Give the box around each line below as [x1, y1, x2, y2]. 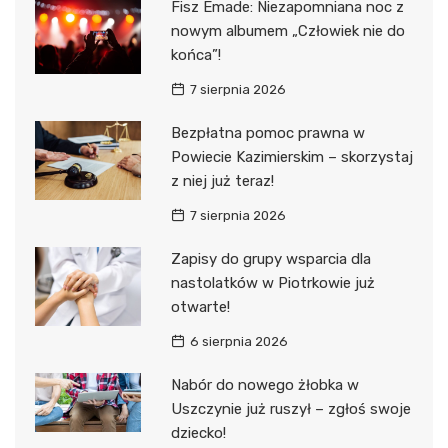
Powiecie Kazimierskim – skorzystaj [170, 147, 413, 166]
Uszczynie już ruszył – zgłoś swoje [170, 399, 411, 418]
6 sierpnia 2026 [189, 333, 288, 349]
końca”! [170, 45, 221, 64]
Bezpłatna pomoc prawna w [170, 123, 365, 142]
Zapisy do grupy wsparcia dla [170, 249, 371, 268]
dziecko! [170, 423, 226, 442]
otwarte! [170, 297, 230, 316]
